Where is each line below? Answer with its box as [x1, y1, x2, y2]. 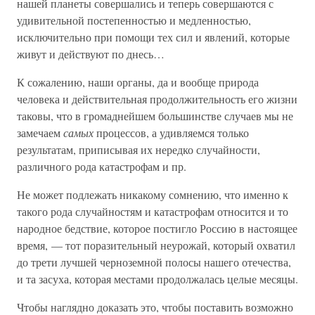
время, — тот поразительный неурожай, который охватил [17, 237, 295, 252]
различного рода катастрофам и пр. [17, 158, 186, 174]
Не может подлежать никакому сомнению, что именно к [17, 186, 288, 202]
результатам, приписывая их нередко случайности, [17, 141, 260, 157]
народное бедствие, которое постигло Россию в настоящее [17, 220, 297, 236]
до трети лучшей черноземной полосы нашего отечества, [17, 254, 291, 269]
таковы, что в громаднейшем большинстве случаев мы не [17, 108, 293, 123]
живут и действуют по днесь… [17, 46, 165, 61]
